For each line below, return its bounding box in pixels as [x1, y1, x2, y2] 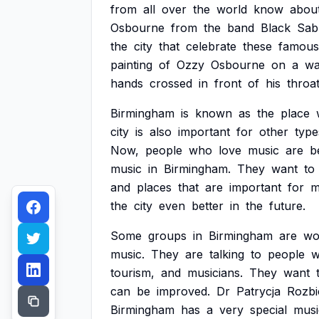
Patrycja [236, 284, 281, 298]
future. [269, 199, 305, 213]
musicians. [187, 266, 243, 280]
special [250, 303, 287, 317]
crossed [150, 76, 192, 90]
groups [148, 229, 187, 243]
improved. [157, 284, 210, 298]
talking [209, 247, 244, 261]
